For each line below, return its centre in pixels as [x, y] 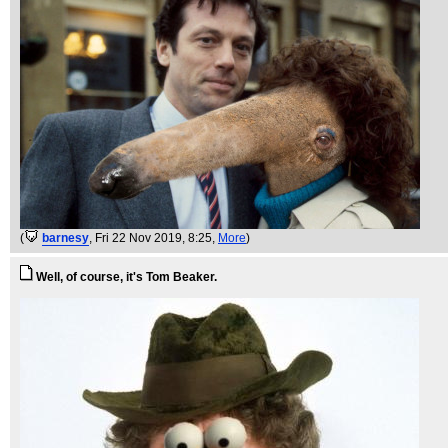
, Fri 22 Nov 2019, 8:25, [153, 238]
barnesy [65, 238]
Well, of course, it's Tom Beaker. [126, 277]
